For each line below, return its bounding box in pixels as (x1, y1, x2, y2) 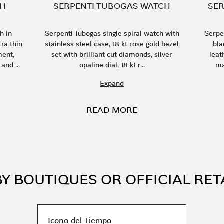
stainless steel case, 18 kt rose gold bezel (45, 39, 179, 49)
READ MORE (86, 104, 137, 116)
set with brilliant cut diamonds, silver (51, 49, 172, 59)
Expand (100, 78, 124, 88)
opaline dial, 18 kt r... (79, 60, 145, 70)
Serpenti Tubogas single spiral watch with (44, 28, 179, 38)
